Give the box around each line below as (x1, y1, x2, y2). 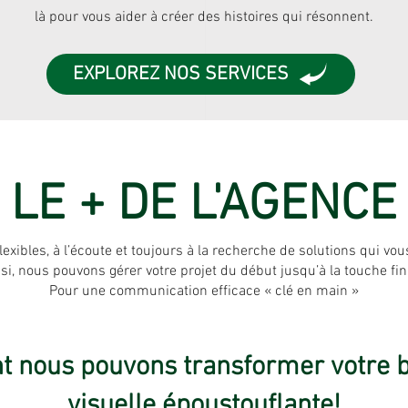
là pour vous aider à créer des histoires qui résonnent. (34, 8, 373, 27)
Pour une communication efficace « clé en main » (49, 282, 359, 301)
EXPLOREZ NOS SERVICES (72, 63, 289, 87)
